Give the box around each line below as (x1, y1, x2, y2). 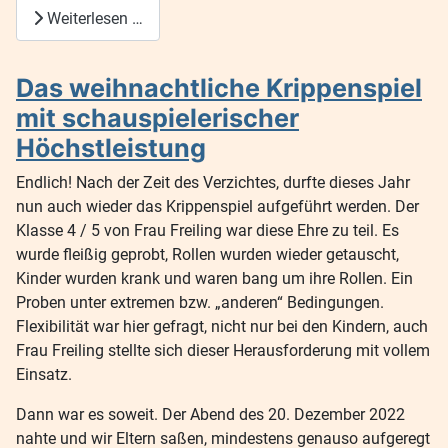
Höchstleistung (16, 133, 206, 164)
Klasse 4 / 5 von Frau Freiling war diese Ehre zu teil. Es (16, 221, 399, 241)
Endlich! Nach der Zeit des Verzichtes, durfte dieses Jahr (16, 173, 410, 193)
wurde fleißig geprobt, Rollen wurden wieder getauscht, (16, 245, 399, 265)
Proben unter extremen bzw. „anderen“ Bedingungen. (16, 293, 384, 313)
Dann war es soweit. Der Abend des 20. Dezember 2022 (16, 405, 405, 425)
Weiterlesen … (43, 8, 143, 28)
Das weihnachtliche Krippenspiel (16, 73, 422, 104)
